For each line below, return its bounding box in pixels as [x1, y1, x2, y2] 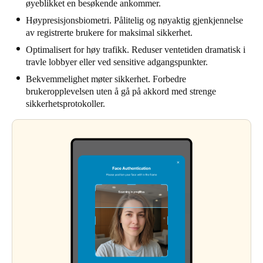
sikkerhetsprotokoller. [26, 98, 105, 109]
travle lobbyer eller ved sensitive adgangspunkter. [26, 56, 208, 67]
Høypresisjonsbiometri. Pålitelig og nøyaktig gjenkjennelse [26, 15, 243, 25]
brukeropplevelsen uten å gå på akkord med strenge [26, 86, 216, 96]
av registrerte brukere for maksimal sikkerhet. [26, 27, 193, 38]
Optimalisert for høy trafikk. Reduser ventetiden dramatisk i [26, 44, 245, 55]
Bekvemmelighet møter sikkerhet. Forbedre [26, 73, 186, 84]
